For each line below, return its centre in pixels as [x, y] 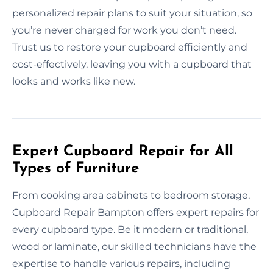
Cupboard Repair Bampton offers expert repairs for [136, 212]
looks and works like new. [74, 81]
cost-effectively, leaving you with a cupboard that [132, 64]
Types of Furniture [76, 168]
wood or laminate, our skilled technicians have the [134, 246]
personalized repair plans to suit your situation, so [132, 13]
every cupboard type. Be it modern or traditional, [130, 229]
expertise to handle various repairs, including [121, 263]
